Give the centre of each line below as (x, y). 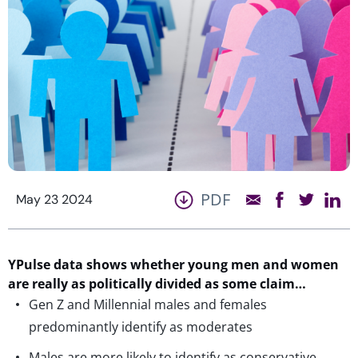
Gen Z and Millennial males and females (148, 304)
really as (59, 283)
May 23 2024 (54, 199)
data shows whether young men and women (195, 264)
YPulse (29, 264)
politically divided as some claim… (196, 283)
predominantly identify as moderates (141, 326)
